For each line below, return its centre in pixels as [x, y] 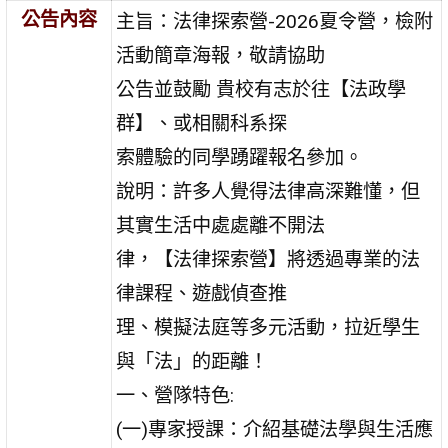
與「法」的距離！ [192, 361]
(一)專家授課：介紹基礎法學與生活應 [275, 429]
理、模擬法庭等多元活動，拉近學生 [268, 327]
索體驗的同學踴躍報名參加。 [240, 157]
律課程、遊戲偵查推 [202, 293]
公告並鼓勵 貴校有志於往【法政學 [261, 89]
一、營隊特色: [175, 395]
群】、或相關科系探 [202, 123]
